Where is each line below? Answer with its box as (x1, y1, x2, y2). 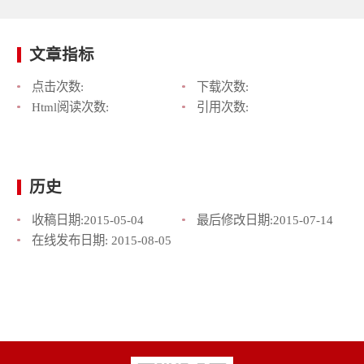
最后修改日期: (196, 212, 273, 227)
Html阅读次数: (31, 100, 109, 115)
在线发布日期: (31, 232, 111, 247)
